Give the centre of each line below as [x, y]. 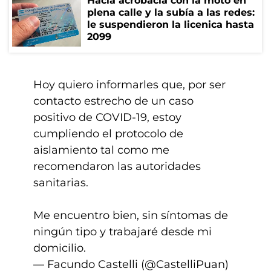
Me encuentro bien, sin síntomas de [131, 215]
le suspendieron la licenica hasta [171, 24]
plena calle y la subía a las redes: [171, 12]
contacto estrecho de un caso [113, 101]
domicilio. [60, 248]
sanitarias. [61, 183]
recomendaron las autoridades [117, 166]
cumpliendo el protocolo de [108, 134]
